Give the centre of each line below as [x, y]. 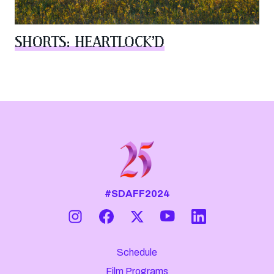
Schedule [137, 252]
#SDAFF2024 [137, 193]
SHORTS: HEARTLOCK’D [90, 41]
